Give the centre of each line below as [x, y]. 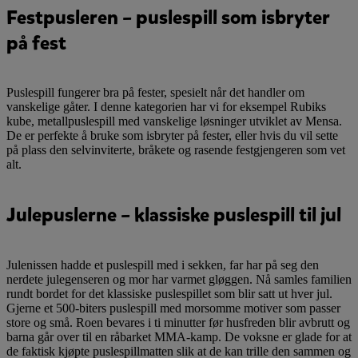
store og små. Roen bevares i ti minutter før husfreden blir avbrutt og [178, 323]
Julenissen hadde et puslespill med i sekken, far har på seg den [163, 265]
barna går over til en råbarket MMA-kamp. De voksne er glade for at [179, 337]
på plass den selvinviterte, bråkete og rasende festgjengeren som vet [176, 150]
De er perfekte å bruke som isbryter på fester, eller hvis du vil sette [172, 136]
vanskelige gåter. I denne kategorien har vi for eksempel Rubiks [166, 107]
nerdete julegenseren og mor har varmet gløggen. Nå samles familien [179, 280]
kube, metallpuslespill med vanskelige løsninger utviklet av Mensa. [174, 121]
